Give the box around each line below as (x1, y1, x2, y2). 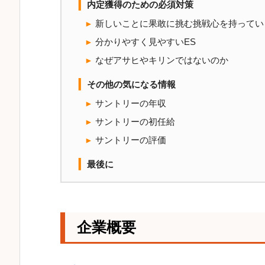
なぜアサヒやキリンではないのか (93, 56, 228, 66)
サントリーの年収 (93, 99, 166, 109)
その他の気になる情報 (85, 80, 176, 90)
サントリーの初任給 (93, 117, 175, 127)
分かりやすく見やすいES (93, 37, 196, 47)
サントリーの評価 (93, 135, 166, 146)
